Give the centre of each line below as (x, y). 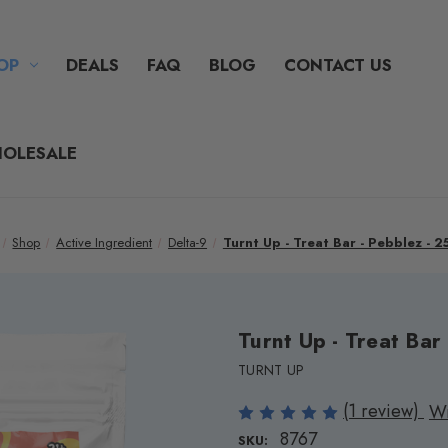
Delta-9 (188, 242)
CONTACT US (337, 64)
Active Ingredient (104, 242)
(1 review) (383, 411)
